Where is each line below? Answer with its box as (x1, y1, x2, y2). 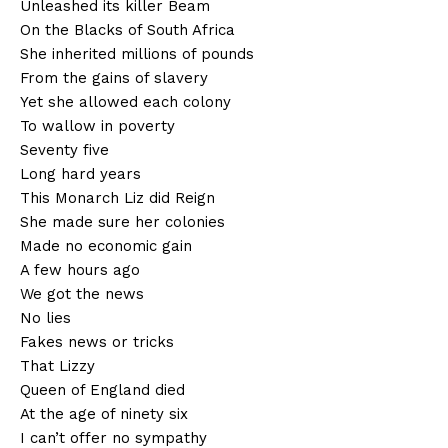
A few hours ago (20, 261, 140, 280)
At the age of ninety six (20, 405, 188, 424)
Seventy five (20, 141, 109, 160)
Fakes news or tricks (20, 333, 174, 352)
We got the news (20, 285, 144, 304)
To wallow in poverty (20, 117, 175, 136)
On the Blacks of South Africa (20, 21, 235, 40)
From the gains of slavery (20, 69, 208, 88)
